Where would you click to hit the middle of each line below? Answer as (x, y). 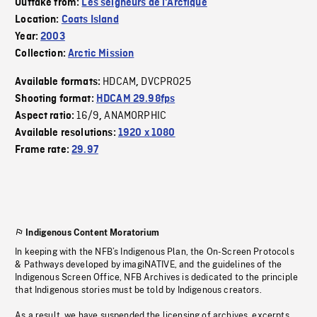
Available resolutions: (67, 133)
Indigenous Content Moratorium (92, 233)
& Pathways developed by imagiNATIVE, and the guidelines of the (149, 265)
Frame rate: (44, 150)
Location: (38, 20)
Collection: (42, 54)
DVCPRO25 (166, 82)
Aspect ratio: (46, 116)
